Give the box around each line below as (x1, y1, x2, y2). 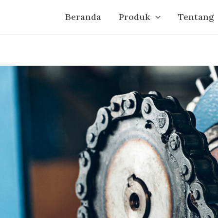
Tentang (178, 11, 214, 22)
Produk (119, 11, 151, 22)
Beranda (65, 11, 102, 22)
